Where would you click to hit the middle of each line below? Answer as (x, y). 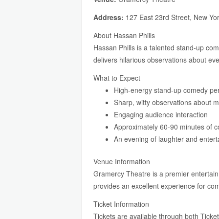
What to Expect (117, 78)
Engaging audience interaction (161, 114)
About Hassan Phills (124, 35)
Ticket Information (121, 204)
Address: (109, 17)
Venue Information (122, 161)
